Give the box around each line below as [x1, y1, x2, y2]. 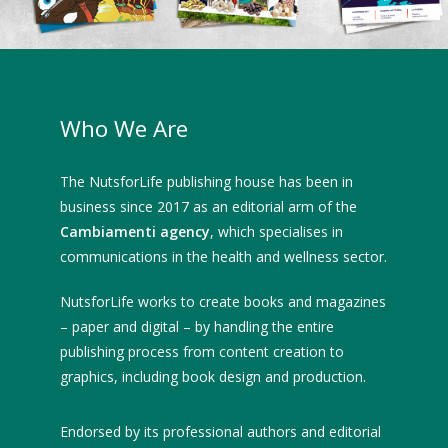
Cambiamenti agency [60, 222, 210, 242]
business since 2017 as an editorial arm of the [60, 197, 357, 217]
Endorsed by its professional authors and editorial [60, 422, 381, 442]
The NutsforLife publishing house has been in [60, 172, 353, 192]
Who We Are [60, 113, 188, 145]
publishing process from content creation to [60, 342, 344, 362]
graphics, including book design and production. [60, 367, 366, 387]
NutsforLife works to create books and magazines [60, 292, 386, 312]
